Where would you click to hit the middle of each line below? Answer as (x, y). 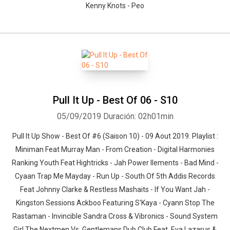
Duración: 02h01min (138, 116)
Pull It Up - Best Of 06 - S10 (115, 100)
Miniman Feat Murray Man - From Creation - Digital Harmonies (115, 149)
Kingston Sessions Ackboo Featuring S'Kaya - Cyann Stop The (115, 203)
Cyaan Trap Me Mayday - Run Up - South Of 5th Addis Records (115, 176)
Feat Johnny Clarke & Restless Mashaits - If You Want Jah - (115, 189)
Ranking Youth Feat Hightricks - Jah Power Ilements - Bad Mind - (115, 163)
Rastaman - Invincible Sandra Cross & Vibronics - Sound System (115, 216)
